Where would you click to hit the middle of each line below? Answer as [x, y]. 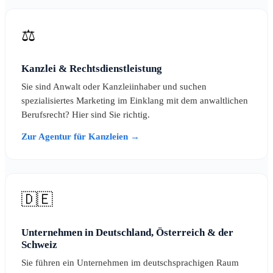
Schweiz [39, 244]
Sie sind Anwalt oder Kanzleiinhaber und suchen [114, 86]
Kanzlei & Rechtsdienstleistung [92, 68]
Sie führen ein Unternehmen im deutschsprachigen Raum [130, 262]
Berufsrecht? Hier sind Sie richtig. [86, 114]
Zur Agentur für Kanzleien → [80, 136]
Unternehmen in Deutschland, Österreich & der [127, 232]
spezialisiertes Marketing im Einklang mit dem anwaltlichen [135, 100]
